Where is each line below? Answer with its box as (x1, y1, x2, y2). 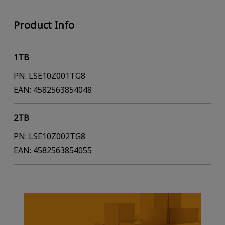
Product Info (13, 18, 74, 32)
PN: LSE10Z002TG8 (13, 131, 85, 142)
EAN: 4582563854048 (13, 84, 92, 95)
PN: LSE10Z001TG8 (13, 70, 85, 81)
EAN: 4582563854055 (13, 145, 92, 156)
